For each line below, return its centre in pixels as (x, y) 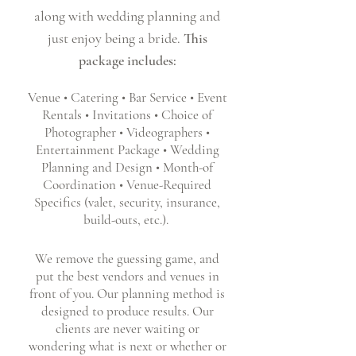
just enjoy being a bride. (115, 38)
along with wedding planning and (127, 16)
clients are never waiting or (127, 329)
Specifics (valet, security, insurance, (127, 202)
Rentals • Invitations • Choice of (127, 115)
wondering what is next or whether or (127, 346)
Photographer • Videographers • (127, 132)
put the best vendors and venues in (127, 276)
